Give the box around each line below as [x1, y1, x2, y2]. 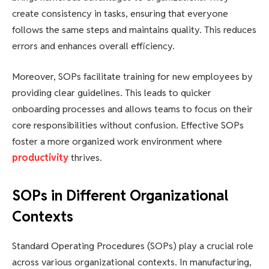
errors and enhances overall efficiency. [12, 39, 175, 52]
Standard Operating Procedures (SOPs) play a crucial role [12, 240, 253, 253]
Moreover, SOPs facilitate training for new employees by [12, 70, 253, 83]
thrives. [68, 151, 102, 165]
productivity [12, 151, 68, 165]
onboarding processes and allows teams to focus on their [12, 103, 253, 116]
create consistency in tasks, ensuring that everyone [12, 7, 228, 20]
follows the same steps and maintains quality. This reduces [12, 23, 256, 36]
